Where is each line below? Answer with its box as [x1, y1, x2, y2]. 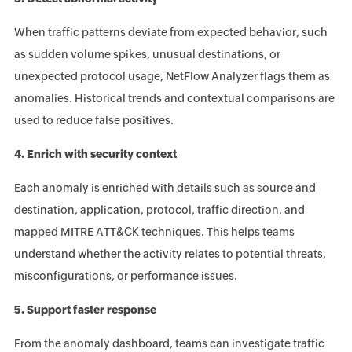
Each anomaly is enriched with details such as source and [13, 181, 316, 194]
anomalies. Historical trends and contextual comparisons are [13, 91, 335, 104]
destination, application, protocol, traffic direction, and [13, 203, 305, 216]
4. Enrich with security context [13, 147, 177, 160]
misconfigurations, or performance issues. [13, 269, 237, 282]
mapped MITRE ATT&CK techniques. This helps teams [13, 225, 295, 238]
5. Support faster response [13, 302, 156, 316]
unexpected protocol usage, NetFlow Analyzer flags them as [13, 69, 330, 82]
